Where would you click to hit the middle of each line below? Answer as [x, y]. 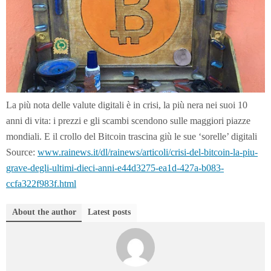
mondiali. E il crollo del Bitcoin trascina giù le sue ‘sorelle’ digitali [132, 136]
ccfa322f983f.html [41, 183]
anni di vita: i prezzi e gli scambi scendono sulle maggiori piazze [128, 120]
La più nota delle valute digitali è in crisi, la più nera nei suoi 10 [127, 105]
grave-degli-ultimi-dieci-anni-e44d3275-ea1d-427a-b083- [115, 168]
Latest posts [109, 212]
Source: [22, 152]
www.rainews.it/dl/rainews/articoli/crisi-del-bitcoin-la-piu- [148, 152]
